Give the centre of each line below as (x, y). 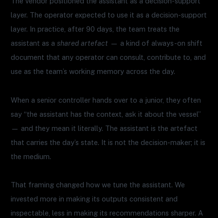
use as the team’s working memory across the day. (93, 72)
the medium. (31, 156)
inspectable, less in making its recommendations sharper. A (107, 213)
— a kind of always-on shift (155, 43)
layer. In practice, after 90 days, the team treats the (95, 29)
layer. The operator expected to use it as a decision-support (109, 15)
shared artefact (83, 43)
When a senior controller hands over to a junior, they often (106, 100)
